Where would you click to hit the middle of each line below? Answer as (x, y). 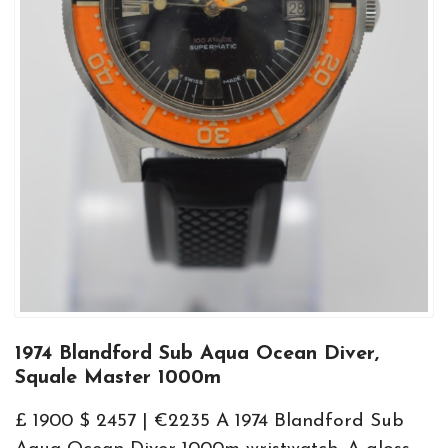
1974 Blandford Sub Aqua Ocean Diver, (197, 354)
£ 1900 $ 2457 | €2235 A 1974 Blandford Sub (209, 421)
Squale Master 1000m (118, 378)
